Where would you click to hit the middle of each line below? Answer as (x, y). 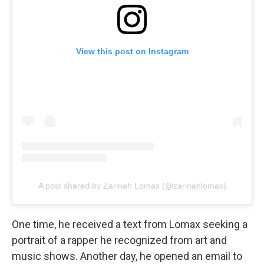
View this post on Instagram (132, 52)
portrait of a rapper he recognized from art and (119, 240)
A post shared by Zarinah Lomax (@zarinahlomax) (132, 186)
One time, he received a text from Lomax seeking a (130, 225)
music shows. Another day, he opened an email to (127, 256)
